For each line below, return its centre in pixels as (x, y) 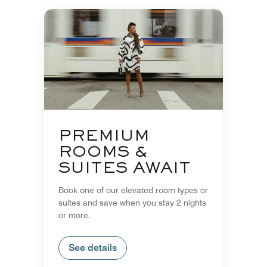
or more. (74, 215)
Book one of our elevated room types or (133, 190)
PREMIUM (104, 136)
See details (93, 247)
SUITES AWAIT (125, 169)
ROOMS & (103, 153)
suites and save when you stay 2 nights (132, 202)
